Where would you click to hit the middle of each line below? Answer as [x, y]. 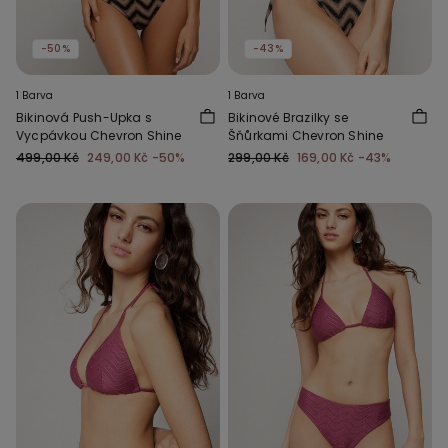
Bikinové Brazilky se [288, 117]
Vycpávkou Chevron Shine [99, 135]
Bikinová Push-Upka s [84, 117]
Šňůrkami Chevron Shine [306, 135]
